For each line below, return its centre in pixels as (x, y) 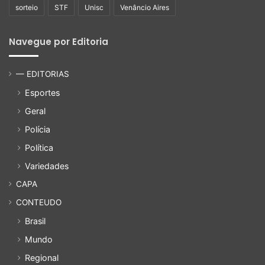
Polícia (38, 130)
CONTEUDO (39, 203)
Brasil (35, 221)
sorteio (27, 8)
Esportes (42, 93)
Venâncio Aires (145, 8)
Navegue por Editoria (59, 42)
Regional (42, 258)
